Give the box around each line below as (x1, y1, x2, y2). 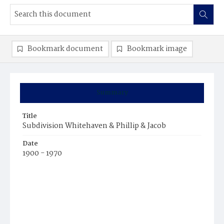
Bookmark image (127, 43, 187, 55)
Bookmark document (27, 43, 103, 55)
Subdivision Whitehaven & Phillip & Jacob (22, 120, 166, 132)
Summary (96, 87, 128, 98)
